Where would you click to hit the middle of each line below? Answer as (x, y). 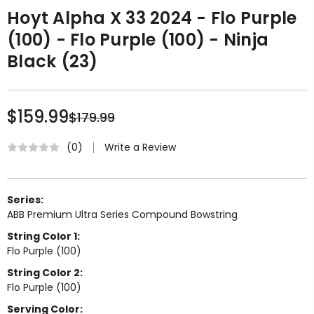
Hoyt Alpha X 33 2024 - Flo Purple (152, 18)
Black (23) (53, 61)
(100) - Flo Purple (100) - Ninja (138, 40)
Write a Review (140, 147)
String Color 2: (45, 273)
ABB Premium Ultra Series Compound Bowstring (122, 214)
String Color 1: (43, 236)
